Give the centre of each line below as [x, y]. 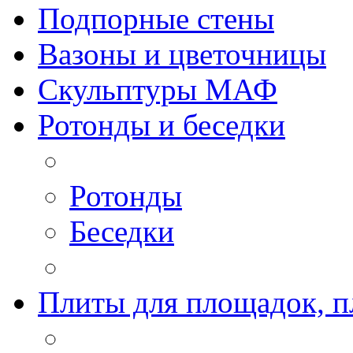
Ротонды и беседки [162, 124]
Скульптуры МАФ [158, 89]
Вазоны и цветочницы [182, 54]
